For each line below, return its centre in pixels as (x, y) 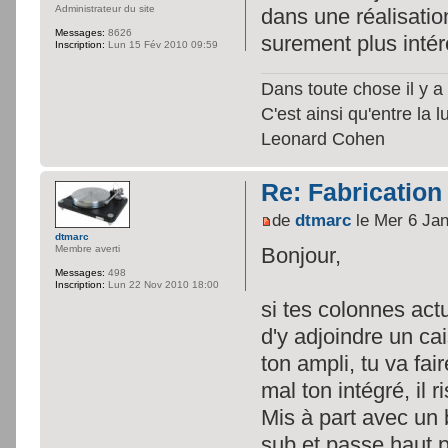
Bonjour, (301, 255)
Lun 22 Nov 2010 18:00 (162, 285)
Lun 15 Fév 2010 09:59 (161, 45)
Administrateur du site (105, 9)
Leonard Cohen (323, 139)
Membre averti (87, 249)
